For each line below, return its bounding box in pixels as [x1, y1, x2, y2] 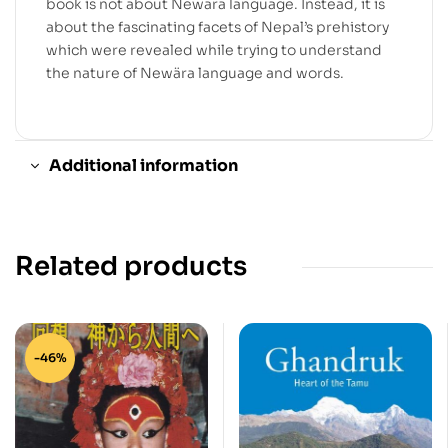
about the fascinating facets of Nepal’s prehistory [46, 17, 389, 36]
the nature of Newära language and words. [46, 63, 344, 82]
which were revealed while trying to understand [46, 40, 382, 59]
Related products [15, 250, 247, 284]
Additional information [49, 155, 238, 177]
